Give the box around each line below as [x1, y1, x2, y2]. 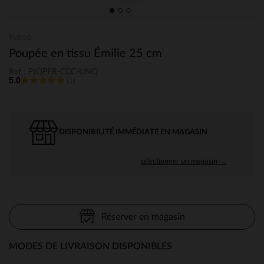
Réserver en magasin [101, 212, 185, 222]
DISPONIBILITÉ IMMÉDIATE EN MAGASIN [59, 128, 207, 136]
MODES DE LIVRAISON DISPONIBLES [9, 241, 172, 251]
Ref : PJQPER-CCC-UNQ [9, 67, 98, 76]
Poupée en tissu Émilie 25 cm [9, 48, 162, 60]
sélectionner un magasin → [141, 156, 227, 166]
